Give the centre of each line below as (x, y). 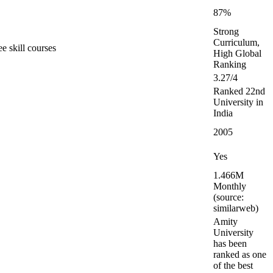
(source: (229, 197)
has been (230, 243)
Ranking (230, 64)
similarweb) (236, 208)
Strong (226, 31)
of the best (233, 265)
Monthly (230, 186)
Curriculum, (236, 42)
